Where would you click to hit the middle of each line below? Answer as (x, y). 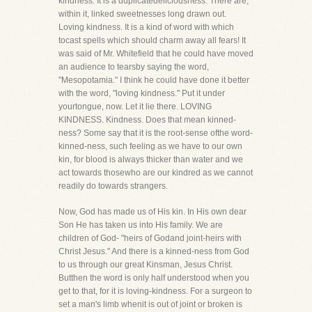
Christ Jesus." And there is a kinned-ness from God (154, 251)
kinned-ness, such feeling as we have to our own (150, 146)
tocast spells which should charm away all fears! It (152, 40)
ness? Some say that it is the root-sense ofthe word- (156, 133)
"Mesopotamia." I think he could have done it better (154, 80)
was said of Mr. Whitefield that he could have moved (156, 54)
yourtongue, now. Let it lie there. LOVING (135, 107)
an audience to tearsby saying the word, (134, 67)
